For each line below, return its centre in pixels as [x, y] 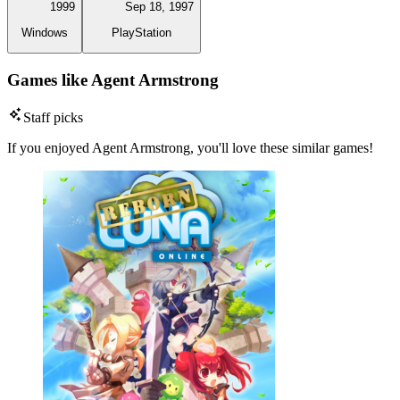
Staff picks [53, 118]
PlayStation [142, 32]
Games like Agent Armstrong [113, 79]
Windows [45, 32]
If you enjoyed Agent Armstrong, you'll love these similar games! [190, 148]
